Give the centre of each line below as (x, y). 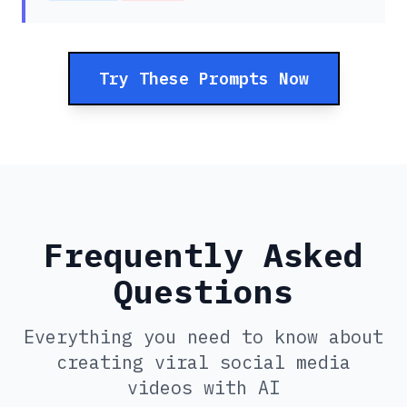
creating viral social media (203, 362)
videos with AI (203, 388)
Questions (203, 292)
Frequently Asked (203, 255)
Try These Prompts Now (203, 79)
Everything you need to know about (203, 337)
